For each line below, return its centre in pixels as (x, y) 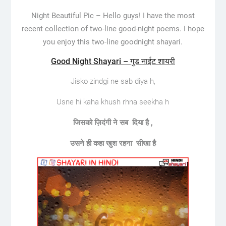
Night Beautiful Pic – (67, 15)
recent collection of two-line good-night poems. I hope (113, 29)
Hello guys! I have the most (149, 15)
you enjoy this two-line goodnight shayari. (113, 42)
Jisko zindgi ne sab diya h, (113, 81)
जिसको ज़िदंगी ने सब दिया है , (113, 122)
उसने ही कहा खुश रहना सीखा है (113, 143)
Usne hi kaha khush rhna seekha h (113, 102)
